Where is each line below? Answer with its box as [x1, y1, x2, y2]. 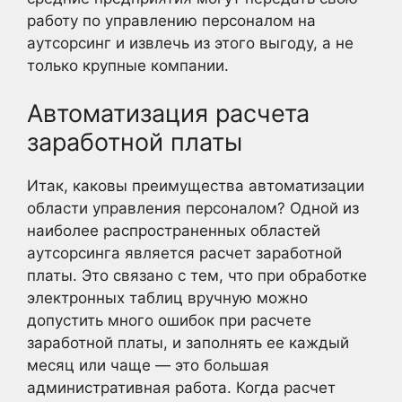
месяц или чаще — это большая [27, 356, 269, 374]
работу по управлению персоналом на [27, 11, 316, 30]
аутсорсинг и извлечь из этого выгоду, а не [27, 33, 354, 52]
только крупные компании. [27, 56, 229, 74]
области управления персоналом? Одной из [27, 199, 359, 217]
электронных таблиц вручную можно [27, 289, 308, 307]
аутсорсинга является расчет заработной [27, 244, 342, 262]
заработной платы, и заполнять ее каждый [27, 334, 349, 352]
